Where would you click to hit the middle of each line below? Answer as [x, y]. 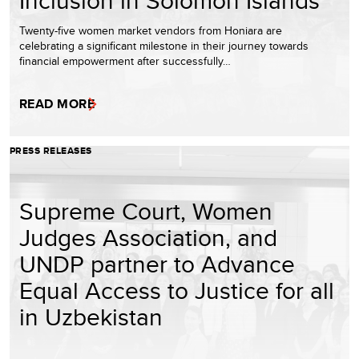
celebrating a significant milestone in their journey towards [164, 46]
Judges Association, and [148, 238]
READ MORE [57, 104]
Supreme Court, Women [146, 211]
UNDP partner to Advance [157, 264]
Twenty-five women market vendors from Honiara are [151, 31]
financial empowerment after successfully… [125, 61]
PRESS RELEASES [51, 151]
